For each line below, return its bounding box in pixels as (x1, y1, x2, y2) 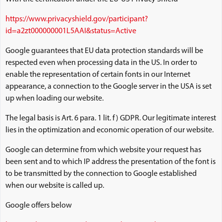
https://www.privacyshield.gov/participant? (5, 15, 148, 23)
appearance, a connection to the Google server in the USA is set (5, 83, 212, 91)
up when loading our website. (5, 95, 104, 103)
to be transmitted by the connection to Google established (5, 170, 197, 178)
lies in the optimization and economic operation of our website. (5, 126, 214, 134)
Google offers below (5, 202, 72, 210)
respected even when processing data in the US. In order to (5, 59, 197, 67)
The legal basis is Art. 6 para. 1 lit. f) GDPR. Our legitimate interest (5, 114, 216, 122)
